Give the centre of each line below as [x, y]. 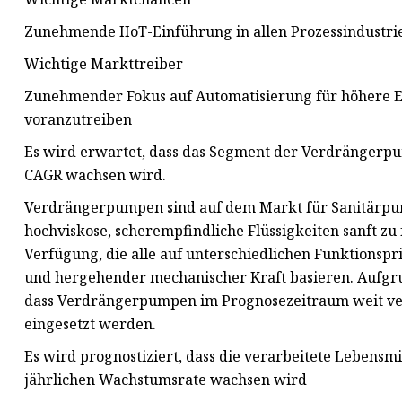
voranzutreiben [78, 120]
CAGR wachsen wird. [95, 175]
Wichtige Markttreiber [104, 64]
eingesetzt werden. [90, 324]
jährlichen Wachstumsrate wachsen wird [166, 380]
